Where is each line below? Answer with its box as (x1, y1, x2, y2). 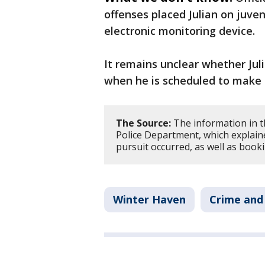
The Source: (116, 117, 171, 130)
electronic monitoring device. (104, 24, 258, 38)
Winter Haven (113, 192, 186, 207)
